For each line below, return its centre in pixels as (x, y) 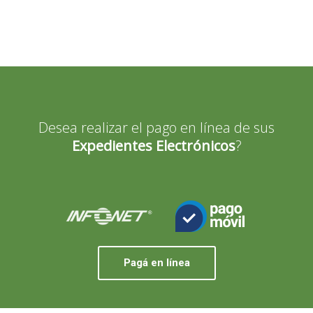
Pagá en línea (156, 262)
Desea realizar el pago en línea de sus (156, 127)
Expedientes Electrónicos (153, 145)
